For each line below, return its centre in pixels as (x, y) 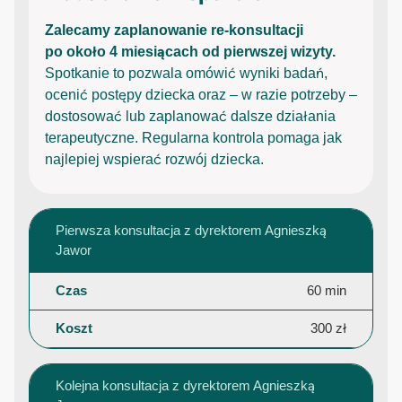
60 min (327, 291)
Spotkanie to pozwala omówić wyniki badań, (186, 73)
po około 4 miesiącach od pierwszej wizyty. (190, 51)
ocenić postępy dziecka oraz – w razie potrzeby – (201, 94)
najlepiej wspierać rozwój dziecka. (154, 159)
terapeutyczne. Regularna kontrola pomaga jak (193, 137)
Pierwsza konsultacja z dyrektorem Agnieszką (191, 230)
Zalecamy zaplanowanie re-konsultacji (174, 30)
